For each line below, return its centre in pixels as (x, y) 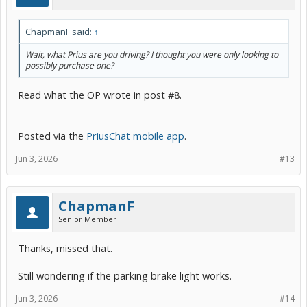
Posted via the (52, 136)
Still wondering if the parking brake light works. (125, 276)
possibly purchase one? (70, 65)
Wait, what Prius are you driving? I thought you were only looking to (152, 54)
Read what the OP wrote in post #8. (100, 95)
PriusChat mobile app (135, 136)
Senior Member (87, 219)
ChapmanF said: (60, 31)
